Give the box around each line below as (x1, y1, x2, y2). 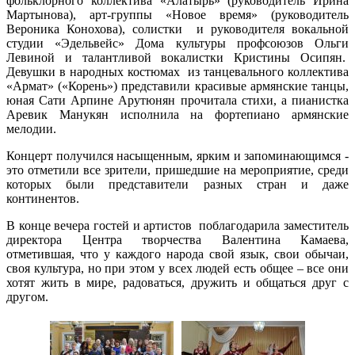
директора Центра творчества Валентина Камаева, (6, 232, 349, 246)
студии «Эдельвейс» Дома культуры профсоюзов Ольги (6, 36, 349, 50)
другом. (6, 289, 48, 303)
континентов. (6, 191, 79, 205)
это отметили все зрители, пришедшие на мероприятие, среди (6, 162, 349, 177)
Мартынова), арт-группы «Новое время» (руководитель (6, 7, 349, 21)
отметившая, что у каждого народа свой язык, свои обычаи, (6, 246, 349, 261)
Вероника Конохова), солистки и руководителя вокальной (6, 21, 349, 36)
